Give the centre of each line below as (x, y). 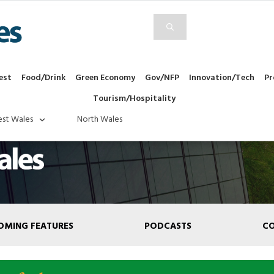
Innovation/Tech (222, 78)
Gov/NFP (162, 78)
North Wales (100, 120)
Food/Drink (43, 78)
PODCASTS (168, 227)
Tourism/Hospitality (134, 99)
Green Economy (105, 78)
